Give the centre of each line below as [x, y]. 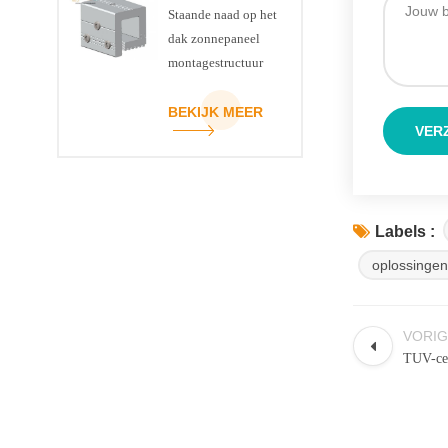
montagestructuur [215, 63]
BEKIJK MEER [215, 112]
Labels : [405, 231]
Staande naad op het [222, 15]
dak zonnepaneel [213, 39]
